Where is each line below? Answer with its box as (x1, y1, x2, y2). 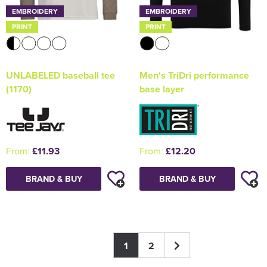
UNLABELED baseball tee (6, 69, 115, 83)
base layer (139, 82, 184, 97)
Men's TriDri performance (139, 69, 249, 83)
